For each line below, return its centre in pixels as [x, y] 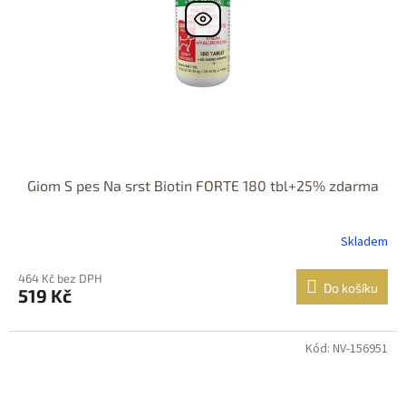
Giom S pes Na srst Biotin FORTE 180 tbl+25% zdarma [203, 185]
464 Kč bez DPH [60, 278]
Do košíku [351, 287]
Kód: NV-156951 [347, 348]
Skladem [365, 242]
